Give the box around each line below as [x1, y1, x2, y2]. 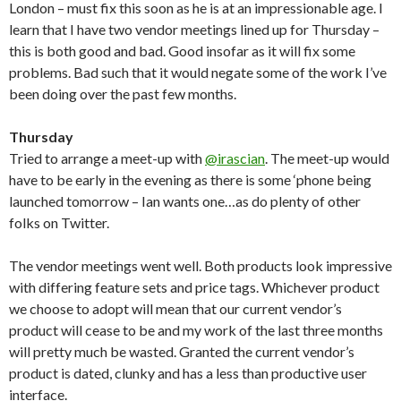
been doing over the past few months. [9, 85, 236, 102]
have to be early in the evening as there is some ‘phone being [9, 171, 371, 188]
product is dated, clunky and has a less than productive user [9, 364, 367, 381]
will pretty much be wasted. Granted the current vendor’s [9, 343, 354, 360]
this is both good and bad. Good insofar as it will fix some [9, 42, 355, 59]
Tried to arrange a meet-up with [9, 149, 205, 166]
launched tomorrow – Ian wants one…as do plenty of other [9, 192, 361, 209]
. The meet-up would [265, 149, 389, 166]
